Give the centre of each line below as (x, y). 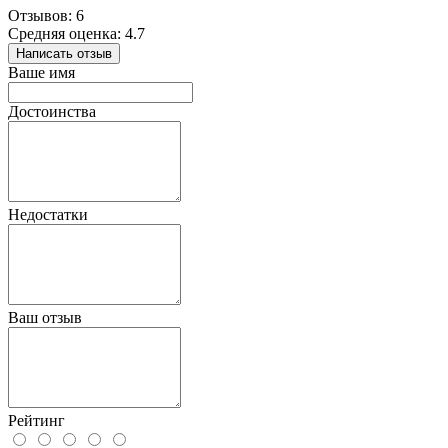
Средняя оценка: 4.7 (76, 34)
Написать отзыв (64, 54)
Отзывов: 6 (46, 16)
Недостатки (48, 215)
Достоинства (52, 112)
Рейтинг (36, 421)
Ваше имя (41, 73)
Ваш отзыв (45, 318)
